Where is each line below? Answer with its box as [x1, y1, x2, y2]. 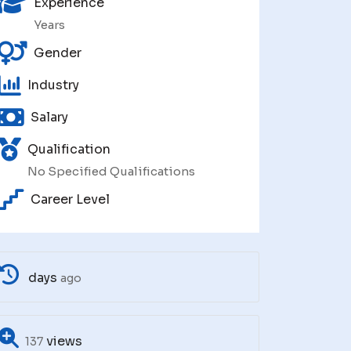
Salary [31, 109, 68, 126]
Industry [27, 77, 79, 94]
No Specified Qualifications [27, 164, 195, 179]
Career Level [31, 191, 110, 208]
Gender [34, 45, 81, 62]
